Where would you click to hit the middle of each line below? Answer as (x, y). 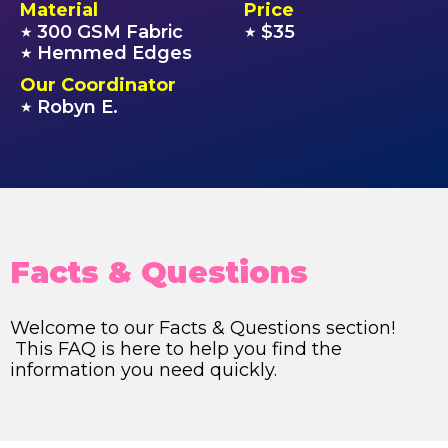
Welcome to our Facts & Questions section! (202, 328)
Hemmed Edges (114, 53)
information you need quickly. (143, 370)
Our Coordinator (98, 85)
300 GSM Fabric (110, 32)
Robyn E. (77, 107)
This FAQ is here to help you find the (176, 349)
